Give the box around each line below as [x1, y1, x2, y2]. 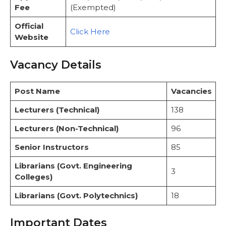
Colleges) [14, 172, 52, 182]
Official [14, 21, 43, 31]
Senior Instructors [14, 142, 89, 152]
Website [14, 32, 48, 42]
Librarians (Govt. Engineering [14, 160, 132, 171]
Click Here [70, 27, 110, 37]
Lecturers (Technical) [14, 104, 99, 115]
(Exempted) [70, 3, 116, 13]
